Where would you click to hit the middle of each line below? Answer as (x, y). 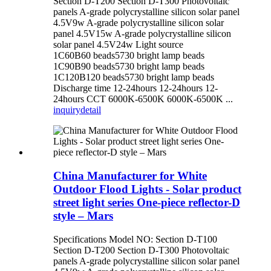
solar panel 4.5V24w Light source (118, 45)
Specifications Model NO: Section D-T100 (135, 239)
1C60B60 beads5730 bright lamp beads (129, 56)
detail (91, 110)
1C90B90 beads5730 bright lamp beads (129, 67)
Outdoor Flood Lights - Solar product (147, 189)
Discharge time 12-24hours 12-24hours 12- (135, 88)
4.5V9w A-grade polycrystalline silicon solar (139, 23)
